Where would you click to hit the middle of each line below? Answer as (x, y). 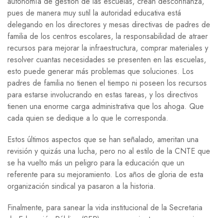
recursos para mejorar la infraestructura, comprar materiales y (108, 48)
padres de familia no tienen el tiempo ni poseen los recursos (107, 83)
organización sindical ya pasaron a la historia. (82, 186)
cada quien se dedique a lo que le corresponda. (88, 118)
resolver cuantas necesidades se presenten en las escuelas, (107, 59)
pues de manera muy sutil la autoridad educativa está (94, 13)
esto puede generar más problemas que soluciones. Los (100, 71)
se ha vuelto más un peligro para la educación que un (96, 163)
